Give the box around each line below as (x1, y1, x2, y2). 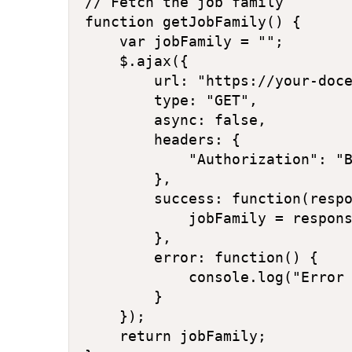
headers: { (85, 131, 240, 148)
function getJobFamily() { (85, 13, 301, 30)
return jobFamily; (85, 328, 266, 344)
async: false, (85, 112, 266, 128)
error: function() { (85, 249, 318, 266)
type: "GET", (85, 92, 258, 108)
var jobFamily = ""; (85, 33, 284, 49)
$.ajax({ (85, 53, 189, 69)
